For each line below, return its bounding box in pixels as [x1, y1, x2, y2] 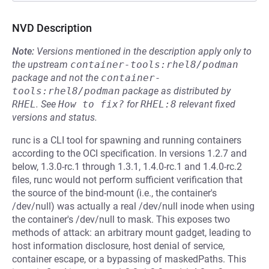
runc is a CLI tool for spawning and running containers [12, 134, 241, 146]
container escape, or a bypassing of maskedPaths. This [12, 253, 246, 265]
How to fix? [58, 98, 124, 110]
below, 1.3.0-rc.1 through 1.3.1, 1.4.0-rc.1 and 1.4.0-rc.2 [12, 161, 242, 172]
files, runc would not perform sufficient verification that [12, 174, 243, 186]
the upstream [12, 59, 70, 70]
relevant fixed [177, 98, 235, 110]
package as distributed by [120, 85, 231, 97]
